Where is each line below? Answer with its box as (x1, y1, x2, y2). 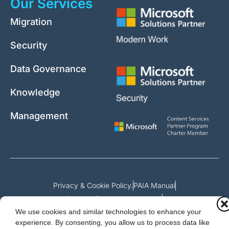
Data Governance (10, 63, 86, 74)
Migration (10, 16, 52, 27)
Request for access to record (66, 194, 162, 203)
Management (10, 110, 68, 121)
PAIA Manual (133, 181, 175, 190)
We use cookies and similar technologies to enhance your (15, 208, 201, 216)
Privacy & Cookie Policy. (53, 181, 133, 190)
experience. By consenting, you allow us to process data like (15, 218, 210, 226)
